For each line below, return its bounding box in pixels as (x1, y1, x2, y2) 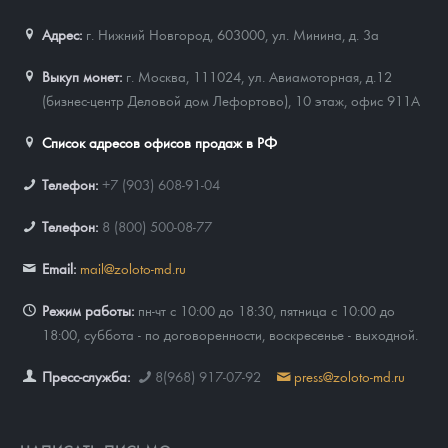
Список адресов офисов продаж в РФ (42, 132, 277, 151)
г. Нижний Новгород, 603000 (86, 24, 265, 43)
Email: (42, 258, 76, 277)
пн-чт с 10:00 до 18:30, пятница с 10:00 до (134, 300, 395, 319)
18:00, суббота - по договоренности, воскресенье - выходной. (42, 324, 418, 343)
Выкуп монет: (42, 66, 122, 85)
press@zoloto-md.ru (294, 366, 405, 385)
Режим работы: (42, 300, 134, 319)
